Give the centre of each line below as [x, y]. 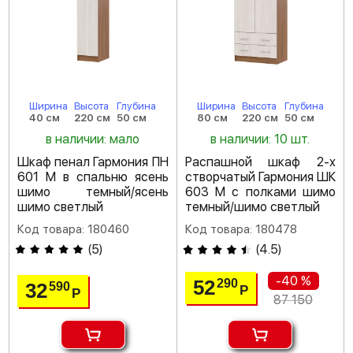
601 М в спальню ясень [93, 177]
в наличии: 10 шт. [260, 139]
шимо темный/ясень [93, 192]
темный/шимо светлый [252, 207]
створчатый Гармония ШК [260, 177]
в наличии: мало [93, 139]
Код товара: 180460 [73, 229]
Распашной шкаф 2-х [260, 162]
